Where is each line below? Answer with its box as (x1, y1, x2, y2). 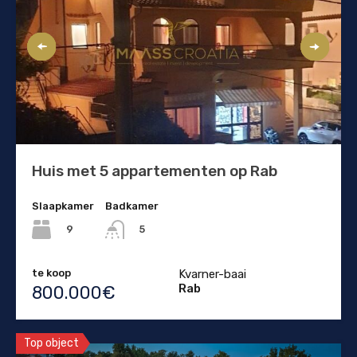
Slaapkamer (32, 199, 94, 212)
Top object (24, 335, 79, 350)
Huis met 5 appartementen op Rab (32, 161, 277, 180)
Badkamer (105, 199, 159, 212)
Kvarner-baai (178, 266, 246, 281)
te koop (32, 266, 71, 279)
